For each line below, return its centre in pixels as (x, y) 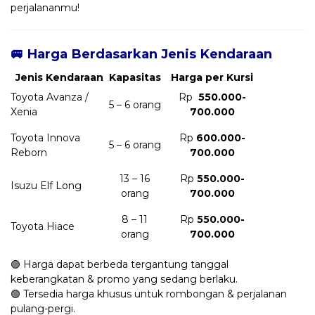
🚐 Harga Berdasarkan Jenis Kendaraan (141, 53)
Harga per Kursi (212, 77)
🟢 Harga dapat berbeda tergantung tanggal (120, 264)
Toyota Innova (45, 137)
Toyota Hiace (43, 226)
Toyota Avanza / (50, 97)
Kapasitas (135, 77)
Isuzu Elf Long (46, 185)
